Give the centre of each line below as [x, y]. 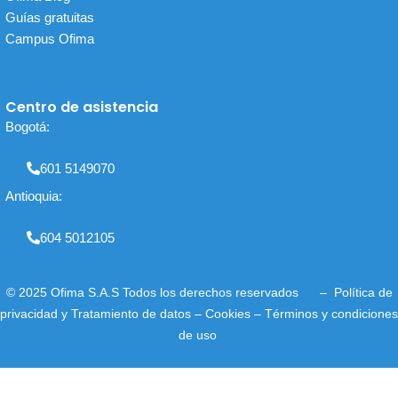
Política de [363, 292]
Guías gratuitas [49, 18]
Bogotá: [29, 127]
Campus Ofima [51, 39]
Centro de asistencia [81, 107]
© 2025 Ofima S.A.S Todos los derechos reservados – [170, 292]
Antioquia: [33, 196]
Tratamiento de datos [133, 314]
